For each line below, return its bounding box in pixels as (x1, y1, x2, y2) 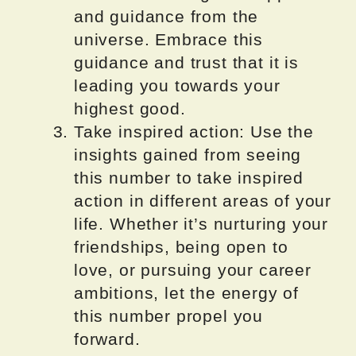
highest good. (74, 99, 186, 118)
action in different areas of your (74, 192, 332, 211)
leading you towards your (74, 76, 281, 95)
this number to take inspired (74, 168, 304, 188)
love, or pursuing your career (74, 261, 311, 280)
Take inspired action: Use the (74, 122, 314, 141)
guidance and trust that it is (74, 53, 299, 72)
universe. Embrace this (74, 30, 264, 49)
